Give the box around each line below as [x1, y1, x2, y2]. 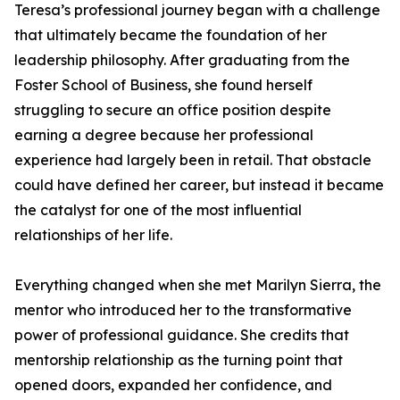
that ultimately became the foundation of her [14, 26, 327, 44]
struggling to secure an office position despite [14, 101, 331, 119]
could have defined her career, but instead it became [14, 176, 384, 194]
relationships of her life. [14, 226, 172, 244]
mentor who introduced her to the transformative [14, 301, 352, 319]
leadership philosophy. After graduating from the [14, 51, 350, 69]
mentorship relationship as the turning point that [14, 351, 343, 369]
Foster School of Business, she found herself [14, 76, 312, 94]
